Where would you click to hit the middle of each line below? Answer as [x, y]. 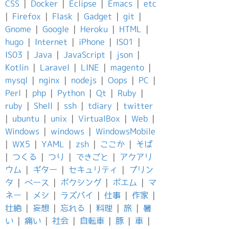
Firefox [27, 16]
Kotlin [17, 67]
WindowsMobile [125, 131]
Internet [51, 42]
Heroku [94, 29]
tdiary [100, 106]
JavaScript [84, 55]
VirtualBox [99, 119]
